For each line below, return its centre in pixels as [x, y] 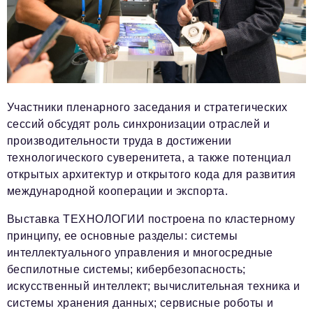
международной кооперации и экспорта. [118, 191]
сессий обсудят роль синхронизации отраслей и [139, 124]
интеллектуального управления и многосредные [140, 252]
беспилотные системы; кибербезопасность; [126, 269]
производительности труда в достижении [119, 140]
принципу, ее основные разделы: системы [123, 235]
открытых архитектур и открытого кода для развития [152, 174]
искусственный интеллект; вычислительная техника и [154, 286]
